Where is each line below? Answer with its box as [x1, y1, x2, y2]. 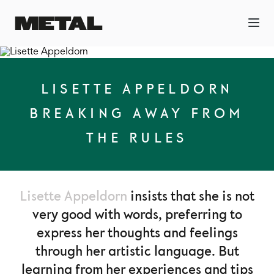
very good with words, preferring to [32, 206, 242, 224]
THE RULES [86, 130, 188, 147]
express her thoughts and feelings [36, 224, 238, 242]
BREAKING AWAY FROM [29, 105, 245, 123]
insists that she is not [127, 188, 254, 206]
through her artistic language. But [35, 243, 239, 261]
